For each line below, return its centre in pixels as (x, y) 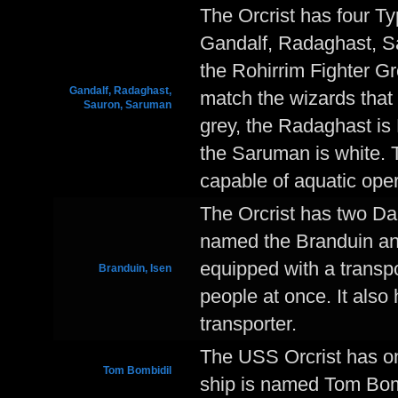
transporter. (248, 324)
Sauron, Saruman (127, 105)
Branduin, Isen (135, 268)
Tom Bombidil (137, 370)
